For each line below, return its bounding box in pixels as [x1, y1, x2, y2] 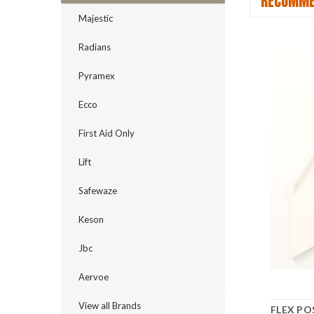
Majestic [78, 13, 113, 24]
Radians [78, 41, 111, 53]
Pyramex [78, 70, 115, 81]
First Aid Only [78, 128, 135, 139]
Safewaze [78, 185, 117, 196]
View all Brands [78, 300, 141, 311]
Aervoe [78, 271, 109, 282]
